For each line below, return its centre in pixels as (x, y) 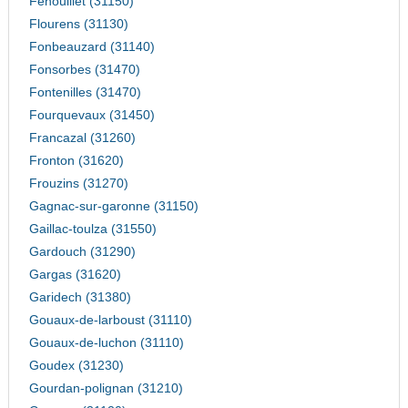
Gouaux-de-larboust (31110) (110, 321)
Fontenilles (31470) (85, 93)
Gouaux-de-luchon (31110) (106, 343)
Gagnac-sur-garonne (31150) (113, 207)
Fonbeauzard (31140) (92, 47)
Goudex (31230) (76, 366)
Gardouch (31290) (82, 252)
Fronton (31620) (76, 161)
